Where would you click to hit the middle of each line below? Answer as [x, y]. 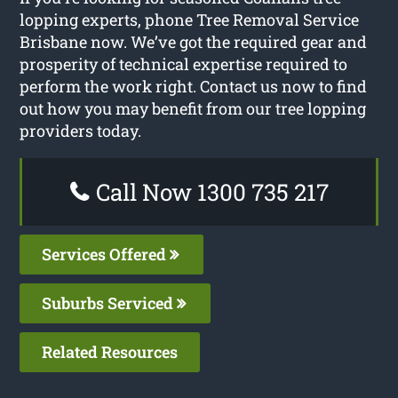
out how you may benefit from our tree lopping [193, 108]
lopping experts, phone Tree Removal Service [190, 19]
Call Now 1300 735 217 [209, 191]
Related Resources [110, 351]
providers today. [81, 130]
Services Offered [106, 254]
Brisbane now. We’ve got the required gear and [194, 41]
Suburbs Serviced [110, 302]
